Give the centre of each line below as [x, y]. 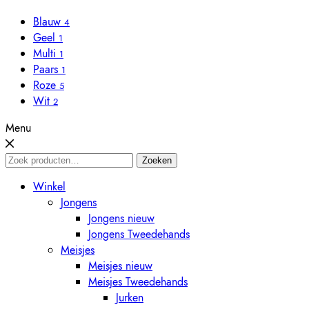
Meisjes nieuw [120, 266]
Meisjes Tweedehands [138, 282]
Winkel [49, 187]
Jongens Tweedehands [139, 235]
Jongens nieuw [121, 219]
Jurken [130, 298]
